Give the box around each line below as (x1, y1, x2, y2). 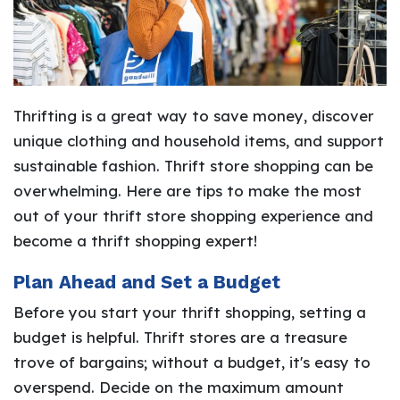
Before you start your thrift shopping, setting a (13, 303, 366, 322)
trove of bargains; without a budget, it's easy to (13, 353, 371, 372)
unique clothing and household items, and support (13, 131, 384, 151)
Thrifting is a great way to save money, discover (13, 106, 374, 126)
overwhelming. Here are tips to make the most (13, 181, 362, 201)
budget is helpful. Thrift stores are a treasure (13, 328, 347, 347)
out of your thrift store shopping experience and (13, 206, 373, 226)
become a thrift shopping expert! (13, 231, 257, 251)
